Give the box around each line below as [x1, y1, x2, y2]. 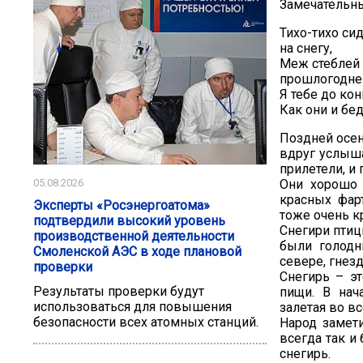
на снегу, [280, 41, 332, 57]
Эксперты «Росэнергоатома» [33, 198, 210, 214]
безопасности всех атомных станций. [33, 314, 258, 331]
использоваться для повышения [33, 299, 232, 315]
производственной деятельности [33, 228, 234, 245]
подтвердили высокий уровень [33, 213, 225, 229]
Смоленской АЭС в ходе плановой [33, 244, 241, 260]
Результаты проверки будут [33, 284, 204, 300]
